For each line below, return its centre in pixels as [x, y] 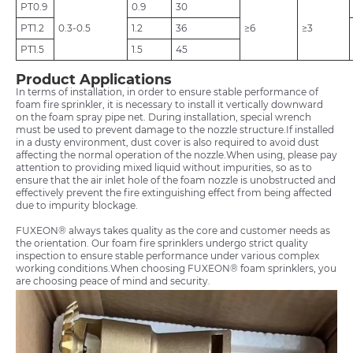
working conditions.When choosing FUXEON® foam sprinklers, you [176, 269]
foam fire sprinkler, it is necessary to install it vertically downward [169, 105]
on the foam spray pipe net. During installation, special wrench [163, 117]
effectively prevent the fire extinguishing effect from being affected [174, 193]
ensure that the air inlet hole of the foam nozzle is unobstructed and [176, 180]
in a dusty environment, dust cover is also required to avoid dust [167, 143]
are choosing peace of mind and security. [113, 281]
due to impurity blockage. [77, 206]
